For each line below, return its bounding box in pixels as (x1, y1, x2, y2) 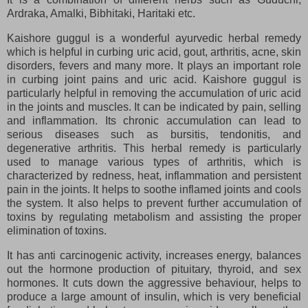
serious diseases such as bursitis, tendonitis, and (7, 128, 301, 140)
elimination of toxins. (7, 224, 107, 236)
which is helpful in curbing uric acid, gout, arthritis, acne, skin (7, 45, 301, 58)
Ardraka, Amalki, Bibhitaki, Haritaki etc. (7, 7, 195, 19)
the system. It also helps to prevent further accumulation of (7, 197, 301, 209)
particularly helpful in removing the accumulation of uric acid (7, 87, 301, 99)
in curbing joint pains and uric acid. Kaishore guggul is (7, 73, 301, 85)
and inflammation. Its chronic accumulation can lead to (7, 114, 301, 126)
